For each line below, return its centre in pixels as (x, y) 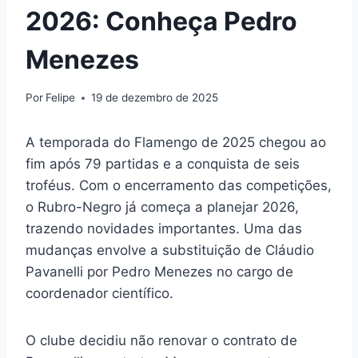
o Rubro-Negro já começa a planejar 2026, (162, 207)
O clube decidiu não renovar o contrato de (161, 341)
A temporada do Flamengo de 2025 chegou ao (176, 143)
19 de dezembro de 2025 (155, 98)
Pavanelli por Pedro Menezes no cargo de (159, 272)
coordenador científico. (99, 294)
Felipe (61, 98)
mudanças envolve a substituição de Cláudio (170, 251)
